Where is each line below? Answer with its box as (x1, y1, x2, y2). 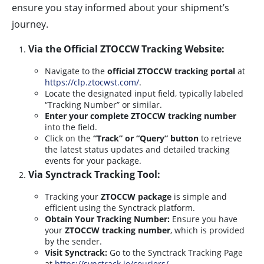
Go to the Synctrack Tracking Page (107, 247, 243, 259)
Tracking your (45, 191, 101, 203)
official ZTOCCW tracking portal (107, 65, 235, 77)
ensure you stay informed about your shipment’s (12, 1, 229, 15)
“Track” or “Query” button (93, 133, 199, 144)
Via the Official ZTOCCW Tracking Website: (28, 42, 225, 56)
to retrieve (199, 133, 242, 144)
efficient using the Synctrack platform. (45, 202, 195, 214)
